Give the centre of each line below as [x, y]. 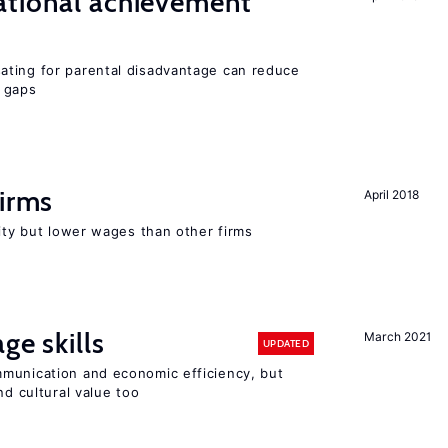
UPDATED [285, 343]
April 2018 [391, 194]
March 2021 [397, 336]
